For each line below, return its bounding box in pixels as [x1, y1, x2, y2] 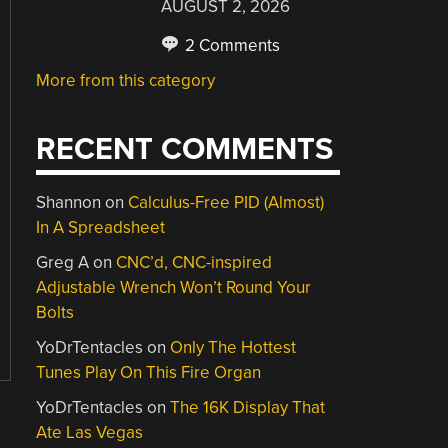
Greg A [36, 252, 90, 273]
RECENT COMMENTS [36, 131, 334, 168]
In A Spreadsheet [36, 217, 166, 238]
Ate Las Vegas [36, 422, 144, 443]
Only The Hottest [170, 337, 297, 358]
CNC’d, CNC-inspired [116, 252, 273, 273]
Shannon [36, 192, 102, 213]
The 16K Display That [170, 397, 326, 418]
